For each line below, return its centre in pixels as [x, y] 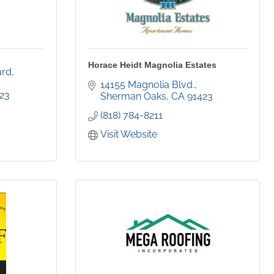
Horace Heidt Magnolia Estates [152, 65]
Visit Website [129, 135]
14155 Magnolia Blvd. [147, 85]
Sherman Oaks [133, 97]
